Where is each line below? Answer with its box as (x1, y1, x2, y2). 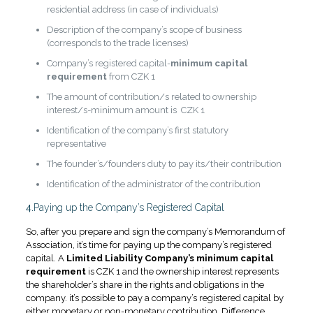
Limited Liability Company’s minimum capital (66, 253, 273, 264)
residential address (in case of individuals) (46, 4, 219, 15)
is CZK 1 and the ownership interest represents (85, 266, 279, 277)
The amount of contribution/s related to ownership (46, 92, 256, 103)
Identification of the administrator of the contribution (46, 179, 261, 190)
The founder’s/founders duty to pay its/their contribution (46, 159, 282, 170)
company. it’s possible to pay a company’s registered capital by (25, 293, 284, 304)
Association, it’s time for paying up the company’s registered (25, 240, 272, 251)
